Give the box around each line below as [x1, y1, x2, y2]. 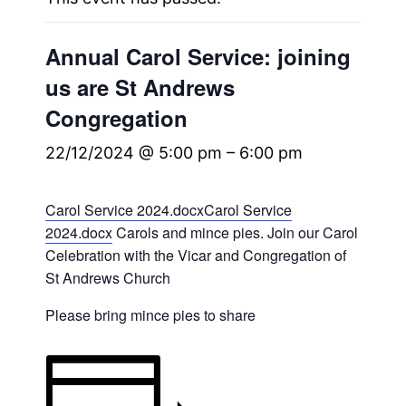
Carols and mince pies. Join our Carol [112, 222, 359, 244]
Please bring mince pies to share [45, 304, 256, 326]
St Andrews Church [45, 267, 171, 289]
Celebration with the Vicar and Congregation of [45, 245, 347, 266]
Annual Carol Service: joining [45, 41, 352, 72]
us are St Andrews [45, 72, 236, 103]
